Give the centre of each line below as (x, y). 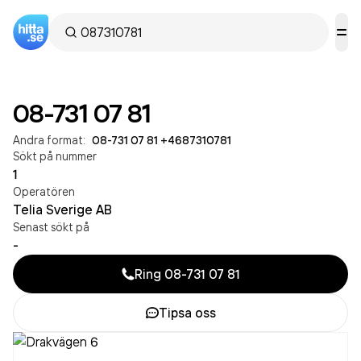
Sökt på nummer (55, 156)
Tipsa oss (187, 313)
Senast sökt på (51, 227)
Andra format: (49, 140)
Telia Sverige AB (62, 210)
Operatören (44, 191)
